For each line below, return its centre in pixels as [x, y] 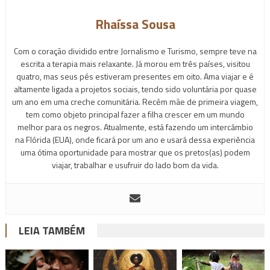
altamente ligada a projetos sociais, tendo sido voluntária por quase [135, 89]
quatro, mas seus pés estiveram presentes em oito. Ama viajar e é [135, 76]
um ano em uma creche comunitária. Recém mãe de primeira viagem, [135, 101]
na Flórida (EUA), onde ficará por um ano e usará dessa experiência [135, 139]
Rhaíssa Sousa [135, 24]
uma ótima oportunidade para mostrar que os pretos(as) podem [135, 152]
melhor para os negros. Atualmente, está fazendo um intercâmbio [135, 127]
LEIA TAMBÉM [52, 230]
